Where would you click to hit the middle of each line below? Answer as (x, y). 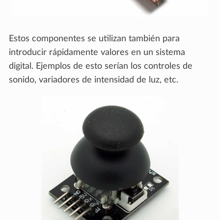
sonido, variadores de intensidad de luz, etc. (94, 80)
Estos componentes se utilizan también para (94, 39)
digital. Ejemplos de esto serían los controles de (101, 67)
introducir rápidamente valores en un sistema (97, 53)
